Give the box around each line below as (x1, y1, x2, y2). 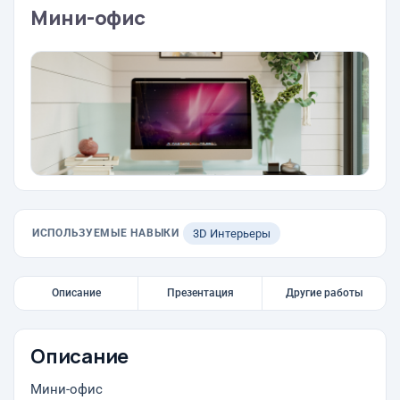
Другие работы (285, 287, 363, 299)
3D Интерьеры (192, 227, 271, 240)
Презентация (166, 287, 234, 299)
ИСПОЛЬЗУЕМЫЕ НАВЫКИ (32, 227, 179, 239)
